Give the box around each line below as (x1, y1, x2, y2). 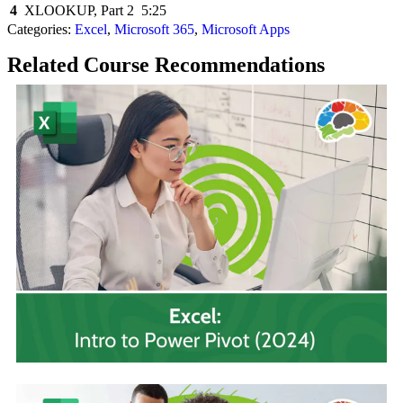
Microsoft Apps (201, 21, 290, 37)
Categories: (7, 21, 75, 37)
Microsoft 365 (114, 21, 194, 37)
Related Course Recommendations (7, 52, 325, 76)
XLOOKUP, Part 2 (24, 2, 134, 18)
